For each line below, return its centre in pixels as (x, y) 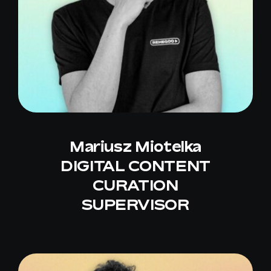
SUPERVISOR (135, 205)
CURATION (135, 185)
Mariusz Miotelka (135, 147)
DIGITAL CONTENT (135, 166)
